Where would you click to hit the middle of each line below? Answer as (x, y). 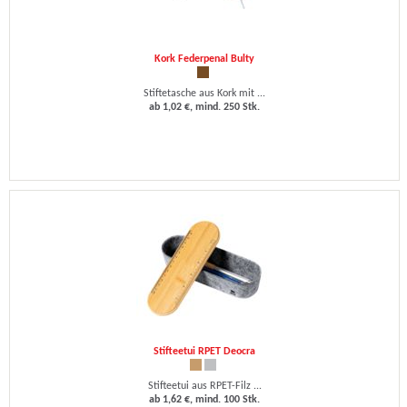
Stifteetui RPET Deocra (204, 352)
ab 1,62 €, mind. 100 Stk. (204, 400)
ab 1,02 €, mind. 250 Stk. (204, 107)
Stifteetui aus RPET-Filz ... (204, 386)
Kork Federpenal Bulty (204, 59)
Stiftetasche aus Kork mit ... (204, 94)
